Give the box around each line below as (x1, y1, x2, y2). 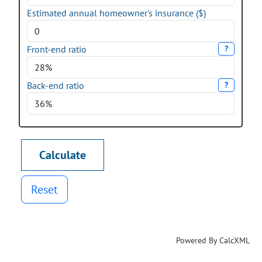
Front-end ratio (27, 43, 87, 55)
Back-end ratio (27, 80, 84, 91)
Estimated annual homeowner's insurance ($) (27, 7, 206, 19)
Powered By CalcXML (176, 235, 250, 245)
